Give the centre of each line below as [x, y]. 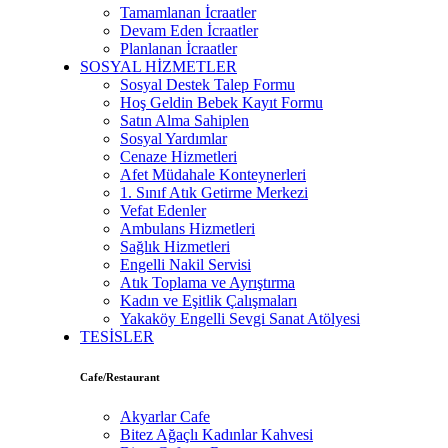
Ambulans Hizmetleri [187, 228]
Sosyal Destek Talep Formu [207, 84]
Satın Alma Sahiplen [184, 120]
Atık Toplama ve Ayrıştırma [207, 282]
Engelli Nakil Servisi [185, 264]
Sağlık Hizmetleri [175, 246]
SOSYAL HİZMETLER [158, 66]
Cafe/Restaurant [120, 376]
